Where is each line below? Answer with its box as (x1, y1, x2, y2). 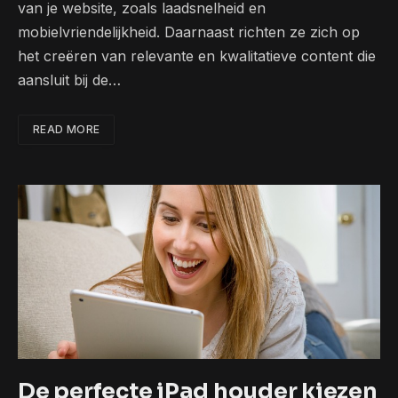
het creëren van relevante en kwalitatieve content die (18, 47, 376, 66)
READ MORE (33, 123, 100, 137)
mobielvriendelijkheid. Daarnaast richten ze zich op (18, 23, 360, 42)
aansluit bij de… (18, 71, 121, 90)
